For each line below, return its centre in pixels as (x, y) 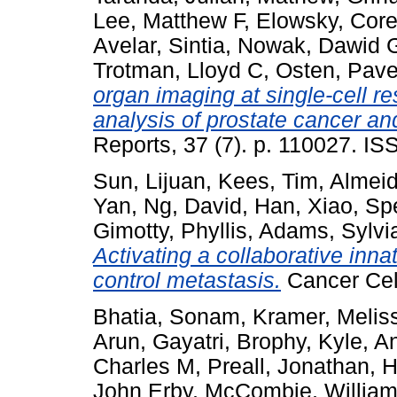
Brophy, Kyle (300, 341)
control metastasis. (187, 280)
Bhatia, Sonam (167, 316)
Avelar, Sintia (159, 45)
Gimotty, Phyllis (170, 230)
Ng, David (193, 206)
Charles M (144, 366)
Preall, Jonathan (288, 366)
